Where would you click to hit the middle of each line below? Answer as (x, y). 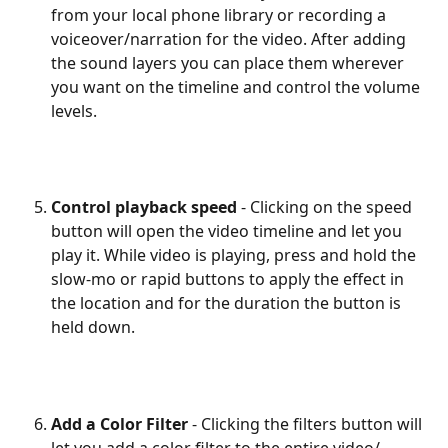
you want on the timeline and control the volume (237, 86)
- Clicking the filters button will (307, 424)
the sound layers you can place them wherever (229, 62)
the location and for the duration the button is (228, 303)
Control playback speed (144, 207)
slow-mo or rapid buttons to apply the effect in (229, 279)
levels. (74, 110)
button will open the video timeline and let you (228, 231)
